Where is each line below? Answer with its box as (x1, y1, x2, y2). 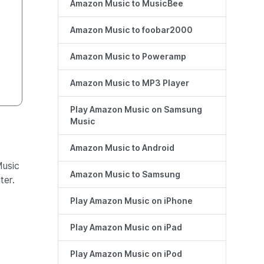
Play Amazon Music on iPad (70, 223, 182, 233)
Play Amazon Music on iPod (70, 249, 182, 259)
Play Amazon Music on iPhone (70, 196, 193, 206)
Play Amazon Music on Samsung (70, 105, 202, 115)
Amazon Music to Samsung (70, 170, 180, 180)
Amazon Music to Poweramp (70, 52, 186, 62)
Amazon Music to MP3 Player (70, 78, 189, 88)
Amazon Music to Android (70, 143, 174, 153)
